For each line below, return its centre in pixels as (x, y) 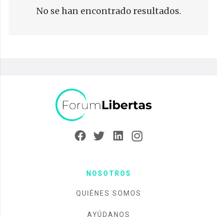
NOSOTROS (108, 174)
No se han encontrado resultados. (108, 11)
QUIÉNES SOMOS (108, 194)
